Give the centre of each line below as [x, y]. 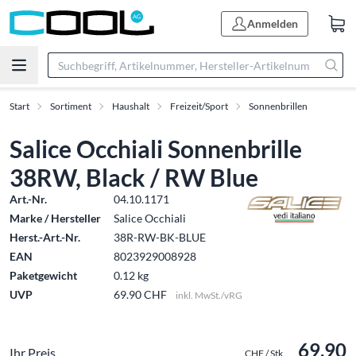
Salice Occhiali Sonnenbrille [156, 149]
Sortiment [71, 106]
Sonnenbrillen [278, 106]
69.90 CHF [141, 294]
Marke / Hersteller [55, 218]
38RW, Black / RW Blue [134, 177]
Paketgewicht [43, 275]
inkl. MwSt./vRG [209, 295]
